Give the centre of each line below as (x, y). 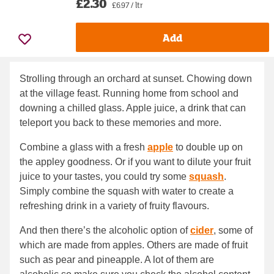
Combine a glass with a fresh (83, 147)
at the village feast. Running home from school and (129, 94)
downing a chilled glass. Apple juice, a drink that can (133, 108)
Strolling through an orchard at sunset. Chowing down (136, 79)
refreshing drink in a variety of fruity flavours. (116, 206)
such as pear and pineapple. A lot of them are (117, 260)
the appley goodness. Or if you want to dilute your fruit (135, 162)
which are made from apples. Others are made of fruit (134, 245)
